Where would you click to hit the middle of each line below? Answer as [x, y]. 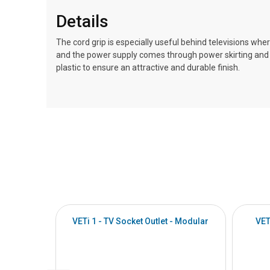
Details [82, 21]
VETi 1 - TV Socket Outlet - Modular [141, 221]
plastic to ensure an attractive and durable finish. [149, 67]
